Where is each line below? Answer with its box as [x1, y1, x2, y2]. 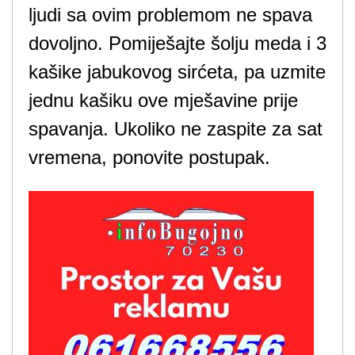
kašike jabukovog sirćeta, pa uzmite [29, 61, 326, 82]
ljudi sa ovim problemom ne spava [29, 4, 312, 25]
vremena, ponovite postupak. [29, 147, 270, 168]
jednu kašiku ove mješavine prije [29, 90, 298, 111]
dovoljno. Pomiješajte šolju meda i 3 [29, 32, 326, 54]
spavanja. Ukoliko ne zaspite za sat [29, 118, 323, 139]
